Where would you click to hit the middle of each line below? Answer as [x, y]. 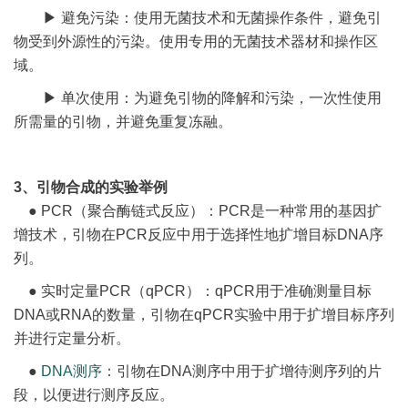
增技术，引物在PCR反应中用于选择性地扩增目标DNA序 [199, 234]
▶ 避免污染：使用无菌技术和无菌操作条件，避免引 [198, 17]
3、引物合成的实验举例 [91, 187]
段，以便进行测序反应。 [94, 394]
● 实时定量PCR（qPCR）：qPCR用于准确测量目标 [193, 291]
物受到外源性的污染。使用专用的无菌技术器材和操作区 [196, 41]
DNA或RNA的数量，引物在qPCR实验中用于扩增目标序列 [204, 314]
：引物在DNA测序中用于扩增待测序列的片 [242, 371]
